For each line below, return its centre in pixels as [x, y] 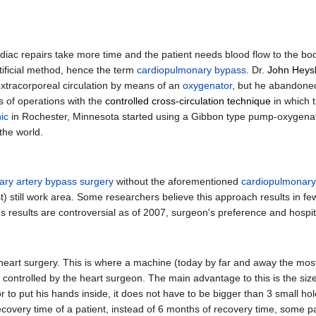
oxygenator [207, 85]
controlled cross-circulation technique [188, 101]
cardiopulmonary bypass [192, 69]
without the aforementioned [177, 182]
